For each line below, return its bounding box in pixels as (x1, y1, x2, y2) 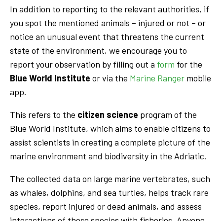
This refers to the (10, 109, 77, 120)
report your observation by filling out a (10, 58, 157, 70)
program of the (138, 109, 197, 120)
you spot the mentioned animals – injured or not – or (10, 17, 206, 28)
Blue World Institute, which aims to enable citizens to (10, 122, 211, 134)
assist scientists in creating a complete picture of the (10, 136, 210, 147)
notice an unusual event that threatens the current (10, 31, 204, 42)
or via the (90, 72, 130, 83)
